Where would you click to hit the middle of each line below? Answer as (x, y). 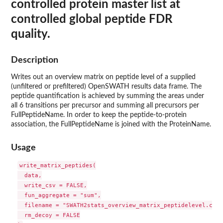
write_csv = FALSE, (52, 185)
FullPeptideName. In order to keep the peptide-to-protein (99, 115)
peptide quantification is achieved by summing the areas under (108, 96)
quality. (31, 34)
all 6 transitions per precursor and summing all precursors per (105, 105)
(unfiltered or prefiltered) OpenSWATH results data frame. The (106, 86)
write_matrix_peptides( (57, 166)
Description (35, 60)
